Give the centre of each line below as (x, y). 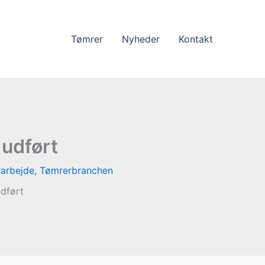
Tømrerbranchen (76, 170)
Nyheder (141, 39)
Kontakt (196, 39)
